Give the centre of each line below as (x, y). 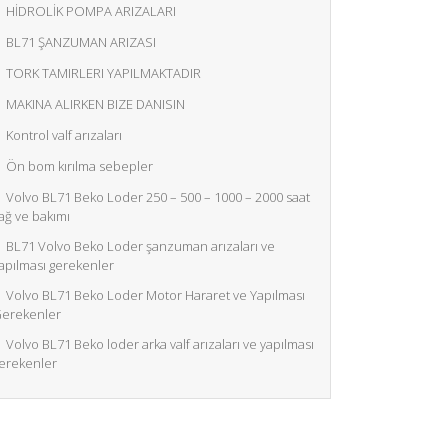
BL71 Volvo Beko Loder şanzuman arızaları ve (140, 246)
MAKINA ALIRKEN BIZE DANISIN (95, 104)
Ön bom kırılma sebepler (79, 166)
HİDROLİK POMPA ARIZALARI (91, 11)
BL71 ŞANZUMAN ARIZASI (81, 42)
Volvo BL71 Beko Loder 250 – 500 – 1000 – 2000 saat (158, 197)
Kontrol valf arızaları (64, 135)
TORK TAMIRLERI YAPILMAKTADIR (103, 73)
